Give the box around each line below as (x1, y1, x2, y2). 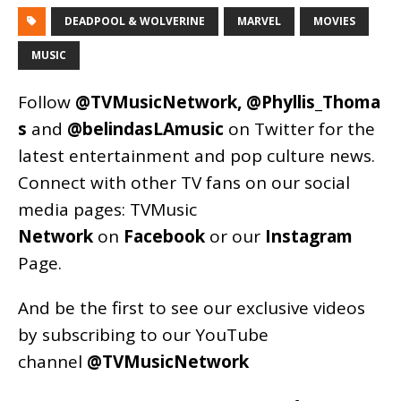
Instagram (265, 225, 353, 249)
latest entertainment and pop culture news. (18, 144, 375, 168)
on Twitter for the (224, 117, 375, 141)
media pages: (18, 198, 130, 222)
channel (18, 350, 87, 374)
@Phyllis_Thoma (246, 90, 380, 115)
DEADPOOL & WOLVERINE (64, 13, 205, 30)
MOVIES (313, 13, 355, 30)
